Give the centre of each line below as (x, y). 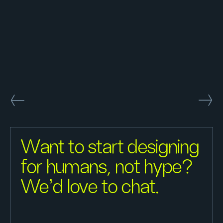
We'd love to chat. (90, 187)
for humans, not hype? (107, 167)
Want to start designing (110, 148)
